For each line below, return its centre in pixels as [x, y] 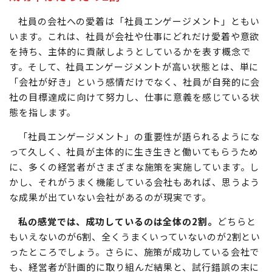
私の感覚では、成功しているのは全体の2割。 [118, 260]
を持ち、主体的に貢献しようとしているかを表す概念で [130, 90]
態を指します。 [43, 151]
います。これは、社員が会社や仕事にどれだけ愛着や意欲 [134, 75]
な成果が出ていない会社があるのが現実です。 [110, 236]
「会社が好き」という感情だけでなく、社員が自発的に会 [135, 121]
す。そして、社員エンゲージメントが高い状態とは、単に [134, 106]
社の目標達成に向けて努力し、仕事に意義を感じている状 [135, 136]
